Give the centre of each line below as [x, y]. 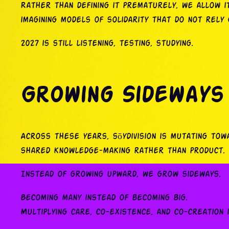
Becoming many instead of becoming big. [104, 198]
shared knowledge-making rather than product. [123, 151]
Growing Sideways [122, 96]
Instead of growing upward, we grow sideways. [121, 175]
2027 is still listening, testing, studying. [107, 43]
